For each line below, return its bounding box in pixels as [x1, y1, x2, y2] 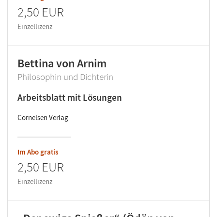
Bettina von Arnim [17, 56, 107, 71]
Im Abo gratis [17, 147, 58, 156]
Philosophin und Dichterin [17, 71, 113, 82]
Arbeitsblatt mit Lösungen [17, 92, 122, 103]
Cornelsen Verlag [17, 113, 68, 122]
